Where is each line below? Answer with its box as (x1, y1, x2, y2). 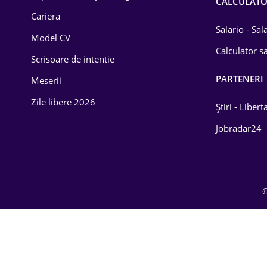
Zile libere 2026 (31, 96, 95, 108)
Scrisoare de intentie (31, 53, 114, 65)
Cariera (31, 10, 60, 22)
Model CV (31, 32, 70, 44)
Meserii (31, 74, 61, 86)
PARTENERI (216, 73, 263, 85)
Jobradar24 (216, 122, 262, 134)
